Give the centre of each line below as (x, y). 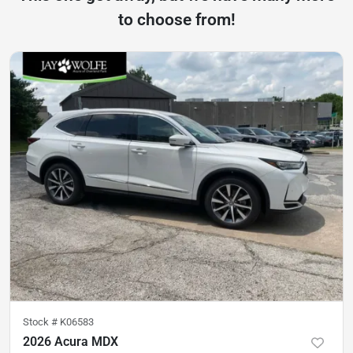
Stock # (41, 322)
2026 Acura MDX (71, 342)
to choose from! (176, 19)
